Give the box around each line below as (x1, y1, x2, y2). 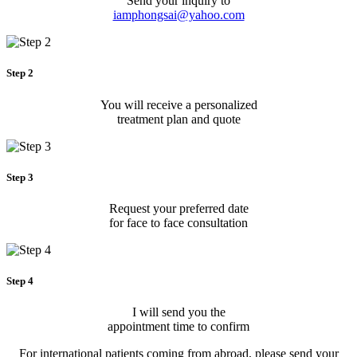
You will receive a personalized (100, 97, 257, 112)
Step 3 (6, 171, 33, 183)
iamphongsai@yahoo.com (112, 8, 245, 22)
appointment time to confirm (108, 320, 249, 334)
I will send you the (131, 305, 226, 320)
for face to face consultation (109, 215, 248, 229)
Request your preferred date (108, 201, 249, 215)
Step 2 (6, 67, 33, 80)
